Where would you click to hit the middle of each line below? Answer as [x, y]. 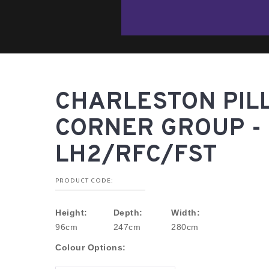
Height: [71, 213]
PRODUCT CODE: [84, 180]
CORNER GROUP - [159, 129]
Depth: [128, 213]
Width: [186, 213]
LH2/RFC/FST [136, 156]
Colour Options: [91, 247]
